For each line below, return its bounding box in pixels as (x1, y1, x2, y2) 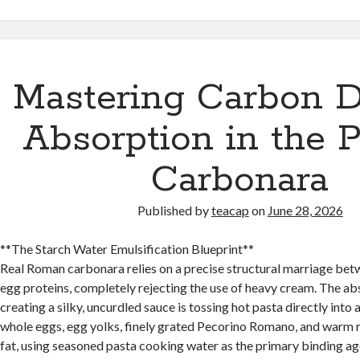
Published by (137, 202, 211, 218)
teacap (211, 202, 249, 218)
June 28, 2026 (267, 202, 343, 218)
